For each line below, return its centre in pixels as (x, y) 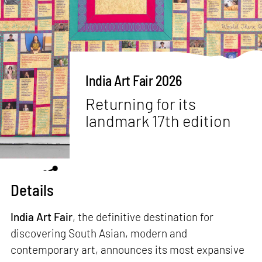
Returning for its (141, 103)
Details (32, 189)
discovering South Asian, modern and (99, 233)
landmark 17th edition (158, 120)
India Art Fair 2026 (134, 81)
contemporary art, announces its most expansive (128, 249)
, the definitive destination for (143, 216)
